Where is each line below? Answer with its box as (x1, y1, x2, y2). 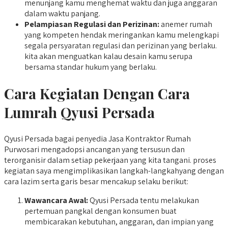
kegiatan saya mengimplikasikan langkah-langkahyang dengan (4, 165, 224, 177)
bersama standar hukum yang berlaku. (24, 61, 157, 72)
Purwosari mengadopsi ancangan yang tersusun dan (4, 144, 185, 155)
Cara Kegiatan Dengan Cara (4, 83, 190, 103)
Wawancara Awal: (24, 195, 88, 206)
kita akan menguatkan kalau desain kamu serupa (24, 50, 192, 62)
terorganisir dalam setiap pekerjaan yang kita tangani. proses (4, 155, 216, 166)
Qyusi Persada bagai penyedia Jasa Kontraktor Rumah (4, 133, 191, 145)
